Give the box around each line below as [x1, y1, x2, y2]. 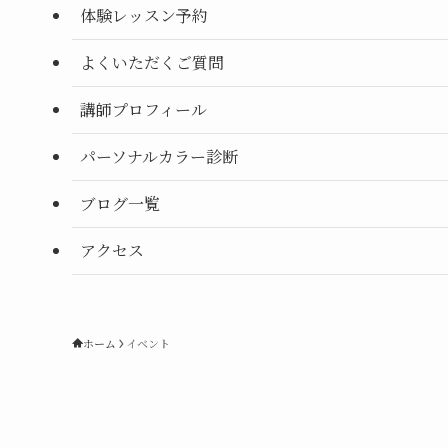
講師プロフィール [80, 98, 207, 122]
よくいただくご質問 [80, 51, 224, 75]
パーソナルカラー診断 [80, 145, 238, 169]
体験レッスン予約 [80, 4, 208, 28]
